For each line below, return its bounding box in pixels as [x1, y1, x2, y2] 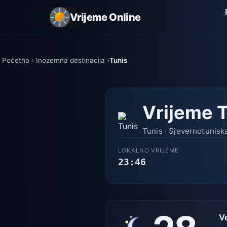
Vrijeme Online [70, 11, 141, 23]
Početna [2, 56, 29, 64]
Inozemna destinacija [36, 56, 105, 64]
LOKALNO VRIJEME [118, 147, 179, 154]
